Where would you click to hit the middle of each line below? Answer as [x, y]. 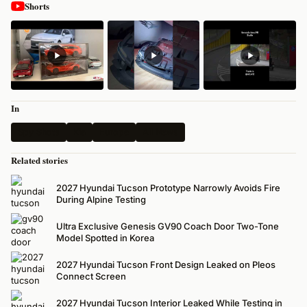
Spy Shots [39, 132]
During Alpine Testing [101, 200]
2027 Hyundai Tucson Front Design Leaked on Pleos [166, 265]
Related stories [39, 160]
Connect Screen [91, 277]
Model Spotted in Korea [105, 238]
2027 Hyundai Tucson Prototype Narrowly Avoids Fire [168, 188]
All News [160, 132]
